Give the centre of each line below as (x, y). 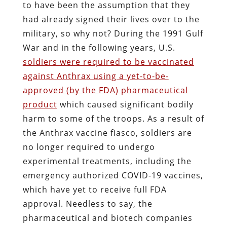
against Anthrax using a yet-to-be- (96, 76)
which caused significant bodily (125, 104)
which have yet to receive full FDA (94, 189)
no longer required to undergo (89, 147)
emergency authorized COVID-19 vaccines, (113, 175)
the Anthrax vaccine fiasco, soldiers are (107, 133)
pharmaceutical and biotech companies (107, 218)
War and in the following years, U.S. (99, 47)
